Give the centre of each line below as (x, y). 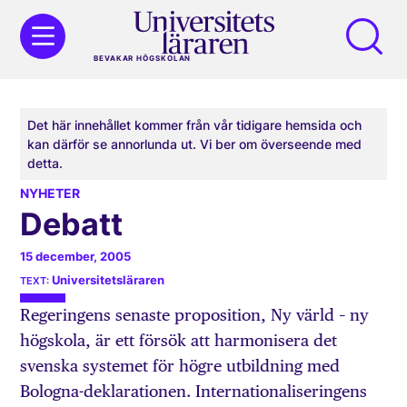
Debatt (72, 224)
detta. (45, 164)
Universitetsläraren (109, 281)
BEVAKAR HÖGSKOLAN (143, 58)
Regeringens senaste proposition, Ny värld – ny (195, 315)
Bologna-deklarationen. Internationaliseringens (194, 392)
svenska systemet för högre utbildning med (180, 366)
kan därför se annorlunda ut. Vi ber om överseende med (195, 144)
